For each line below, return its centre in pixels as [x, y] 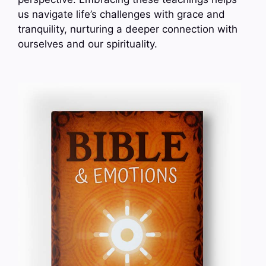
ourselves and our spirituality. [88, 44]
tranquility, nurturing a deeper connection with [128, 29]
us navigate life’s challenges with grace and [121, 14]
